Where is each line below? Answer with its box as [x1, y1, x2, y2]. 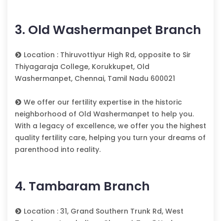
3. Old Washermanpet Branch [15, 21, 201, 39]
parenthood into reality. [15, 145, 101, 155]
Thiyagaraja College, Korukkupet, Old [15, 62, 149, 72]
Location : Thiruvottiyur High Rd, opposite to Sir [22, 50, 191, 60]
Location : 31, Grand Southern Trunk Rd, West [22, 206, 184, 217]
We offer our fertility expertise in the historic [22, 97, 182, 108]
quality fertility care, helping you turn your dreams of [15, 133, 206, 143]
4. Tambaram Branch [15, 178, 150, 195]
